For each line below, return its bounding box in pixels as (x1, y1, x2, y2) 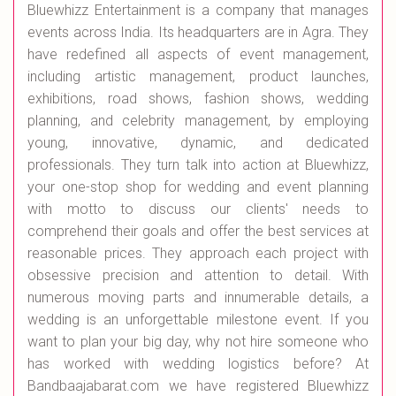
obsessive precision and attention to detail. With (27, 267, 369, 285)
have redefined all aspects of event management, (27, 46, 369, 64)
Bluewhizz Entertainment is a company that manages (27, 2, 369, 19)
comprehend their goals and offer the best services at (27, 223, 369, 240)
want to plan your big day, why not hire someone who (27, 333, 369, 351)
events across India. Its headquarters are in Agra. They (27, 24, 369, 42)
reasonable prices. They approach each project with (27, 245, 369, 263)
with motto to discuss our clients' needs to (27, 201, 369, 218)
